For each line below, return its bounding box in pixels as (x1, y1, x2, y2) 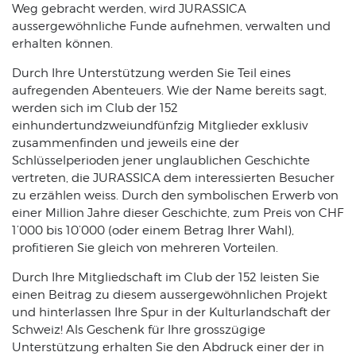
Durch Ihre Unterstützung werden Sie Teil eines (12, 65, 291, 80)
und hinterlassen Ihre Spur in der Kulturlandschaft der (12, 304, 331, 319)
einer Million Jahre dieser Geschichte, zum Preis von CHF (12, 205, 343, 220)
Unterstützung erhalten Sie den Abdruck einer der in (12, 339, 324, 354)
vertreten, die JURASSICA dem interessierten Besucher (12, 170, 335, 185)
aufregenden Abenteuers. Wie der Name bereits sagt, (12, 83, 327, 98)
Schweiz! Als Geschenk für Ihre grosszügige (12, 322, 265, 337)
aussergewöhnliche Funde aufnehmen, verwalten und (12, 18, 331, 33)
